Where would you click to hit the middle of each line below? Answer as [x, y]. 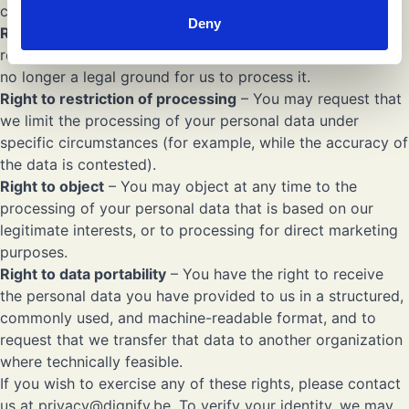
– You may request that [319, 99]
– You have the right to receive [275, 274]
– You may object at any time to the [231, 186]
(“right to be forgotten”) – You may [239, 33]
